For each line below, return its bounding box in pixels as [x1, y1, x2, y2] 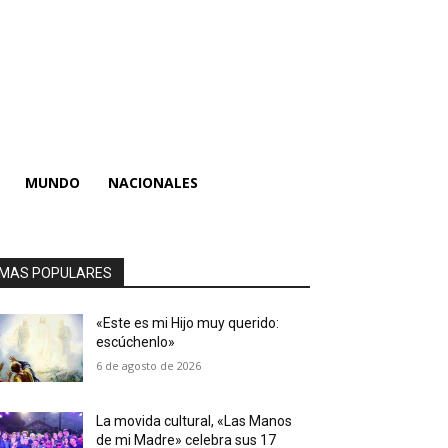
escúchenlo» [96, 334, 176, 350]
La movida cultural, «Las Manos [96, 413, 293, 430]
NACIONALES [108, 173, 198, 192]
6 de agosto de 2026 [96, 358, 202, 373]
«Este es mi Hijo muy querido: [96, 315, 280, 331]
